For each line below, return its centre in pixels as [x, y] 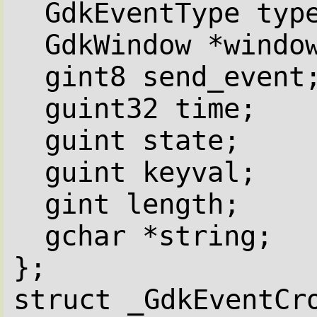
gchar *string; [158, 236]
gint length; [142, 204]
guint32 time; [150, 108]
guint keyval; [150, 172]
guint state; [142, 140]
